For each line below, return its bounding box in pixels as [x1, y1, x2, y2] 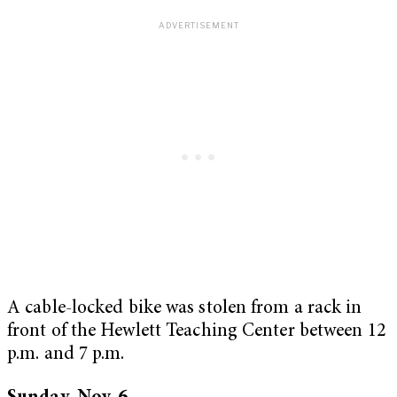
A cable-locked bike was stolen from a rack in [7, 299, 362, 318]
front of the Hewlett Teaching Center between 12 [7, 322, 385, 341]
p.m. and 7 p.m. [7, 345, 125, 364]
